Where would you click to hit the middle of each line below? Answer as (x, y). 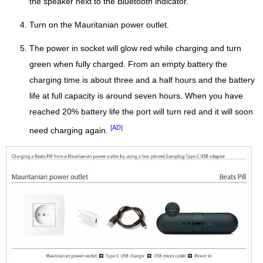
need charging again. (70, 130)
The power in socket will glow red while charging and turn (135, 49)
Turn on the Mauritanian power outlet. (99, 25)
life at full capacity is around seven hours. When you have (136, 96)
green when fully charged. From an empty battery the (128, 65)
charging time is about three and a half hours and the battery (142, 80)
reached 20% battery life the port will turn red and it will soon (141, 112)
